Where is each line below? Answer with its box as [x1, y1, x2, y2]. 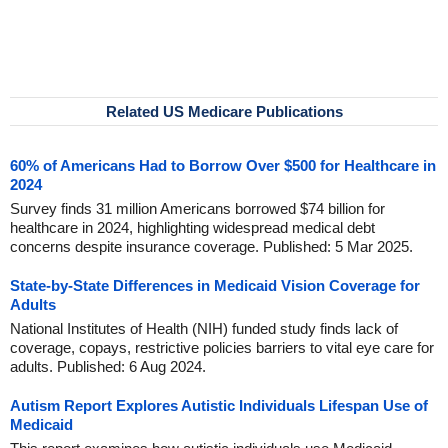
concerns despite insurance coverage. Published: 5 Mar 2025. [10, 238, 413, 256]
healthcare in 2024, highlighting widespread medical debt [10, 219, 375, 237]
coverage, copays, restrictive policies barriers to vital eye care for [10, 339, 434, 357]
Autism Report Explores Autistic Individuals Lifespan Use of [10, 397, 428, 415]
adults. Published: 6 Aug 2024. [10, 358, 206, 376]
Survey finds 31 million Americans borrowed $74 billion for [10, 200, 385, 218]
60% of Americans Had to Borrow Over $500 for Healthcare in [10, 157, 436, 175]
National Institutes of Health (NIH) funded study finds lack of [10, 320, 398, 338]
